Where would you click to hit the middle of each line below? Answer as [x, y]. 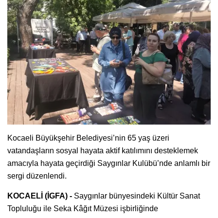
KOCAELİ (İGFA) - [41, 196]
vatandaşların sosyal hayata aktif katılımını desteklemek [103, 150]
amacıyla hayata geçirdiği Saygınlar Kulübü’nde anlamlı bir [109, 163]
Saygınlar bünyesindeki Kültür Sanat [137, 196]
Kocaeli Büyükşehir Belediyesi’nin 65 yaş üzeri [88, 138]
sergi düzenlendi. [37, 176]
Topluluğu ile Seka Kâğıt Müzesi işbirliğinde [83, 208]
